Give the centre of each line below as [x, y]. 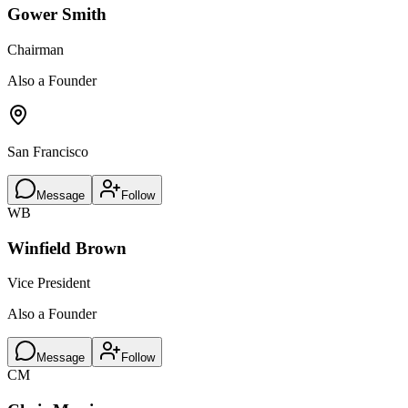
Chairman [36, 49]
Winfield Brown [67, 248]
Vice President [49, 283]
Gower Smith [57, 15]
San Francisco [48, 151]
